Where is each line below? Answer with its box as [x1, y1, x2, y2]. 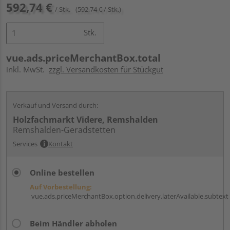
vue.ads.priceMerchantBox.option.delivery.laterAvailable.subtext [30, 191, 228, 201]
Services [13, 139, 37, 148]
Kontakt [48, 139, 73, 148]
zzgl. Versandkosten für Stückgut [49, 64, 163, 74]
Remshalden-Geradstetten [13, 124, 116, 136]
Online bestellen [30, 167, 94, 178]
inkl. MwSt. [6, 64, 49, 74]
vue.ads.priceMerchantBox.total [6, 51, 161, 65]
